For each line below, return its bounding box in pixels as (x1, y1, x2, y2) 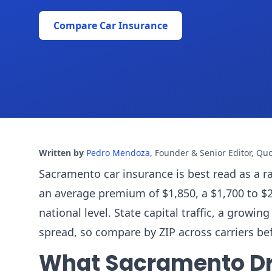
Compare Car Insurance (53, 19, 168, 32)
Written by (39, 147, 84, 158)
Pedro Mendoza (86, 147, 150, 158)
